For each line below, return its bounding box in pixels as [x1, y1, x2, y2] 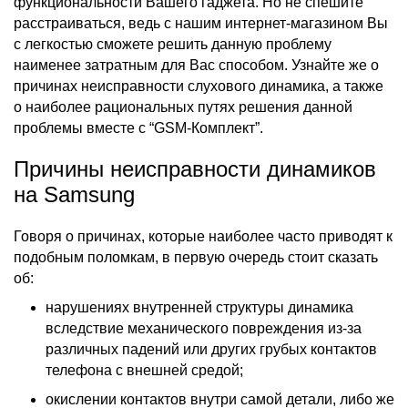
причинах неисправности [14, 77, 188, 94]
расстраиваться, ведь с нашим [14, 15, 225, 31]
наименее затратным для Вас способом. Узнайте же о [14, 56, 379, 73]
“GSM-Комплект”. [149, 119, 263, 136]
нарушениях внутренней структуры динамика [46, 299, 353, 315]
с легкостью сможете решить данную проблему [14, 36, 331, 52]
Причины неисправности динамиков [14, 156, 376, 181]
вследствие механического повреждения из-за [46, 320, 362, 336]
